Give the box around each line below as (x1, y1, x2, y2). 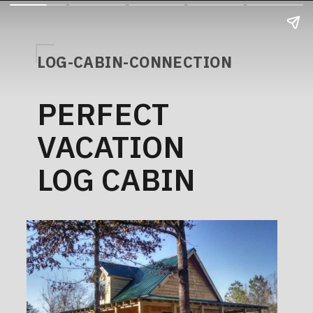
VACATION (37, 126, 186, 166)
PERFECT (37, 93, 170, 133)
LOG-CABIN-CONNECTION (37, 52, 232, 72)
